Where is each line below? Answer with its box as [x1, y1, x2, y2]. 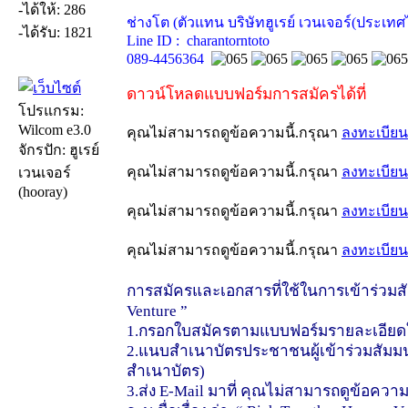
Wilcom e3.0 [18, 121, 91, 138]
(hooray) [18, 183, 67, 199]
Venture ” [127, 301, 188, 320]
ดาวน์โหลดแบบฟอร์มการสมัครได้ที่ [127, 85, 366, 103]
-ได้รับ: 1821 [18, 24, 93, 40]
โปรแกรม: [18, 102, 84, 118]
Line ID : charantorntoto [127, 32, 270, 48]
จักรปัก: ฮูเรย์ [18, 141, 99, 158]
